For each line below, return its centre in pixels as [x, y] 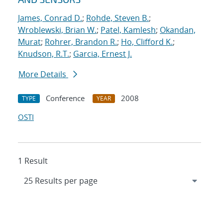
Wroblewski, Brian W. [57, 30]
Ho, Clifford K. [147, 42]
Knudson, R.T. [44, 54]
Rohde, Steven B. [117, 18]
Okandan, [178, 30]
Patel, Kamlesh [128, 30]
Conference [65, 98]
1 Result [33, 161]
